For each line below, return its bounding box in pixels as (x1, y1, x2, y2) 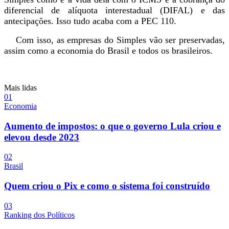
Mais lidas (4, 83, 37, 92)
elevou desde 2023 (4, 131, 79, 143)
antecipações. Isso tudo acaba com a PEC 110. (4, 16, 176, 26)
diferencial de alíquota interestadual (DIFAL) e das (4, 5, 225, 15)
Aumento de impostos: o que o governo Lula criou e (4, 120, 221, 131)
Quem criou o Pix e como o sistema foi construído (4, 180, 210, 192)
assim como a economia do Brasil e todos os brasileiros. (4, 45, 213, 56)
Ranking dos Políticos (4, 210, 75, 219)
